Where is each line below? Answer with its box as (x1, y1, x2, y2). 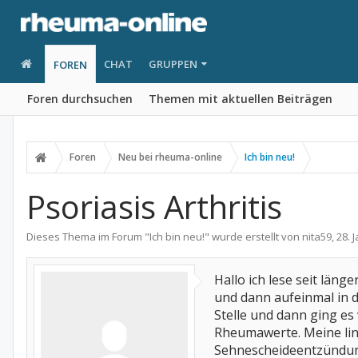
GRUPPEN (148, 57, 197, 71)
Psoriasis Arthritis (26, 185, 282, 229)
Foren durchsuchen (27, 91, 133, 106)
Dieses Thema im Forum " (26, 229, 149, 244)
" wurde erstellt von (205, 229, 302, 244)
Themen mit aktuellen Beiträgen (149, 91, 332, 106)
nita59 (302, 229, 332, 244)
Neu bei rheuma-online (118, 150, 222, 164)
